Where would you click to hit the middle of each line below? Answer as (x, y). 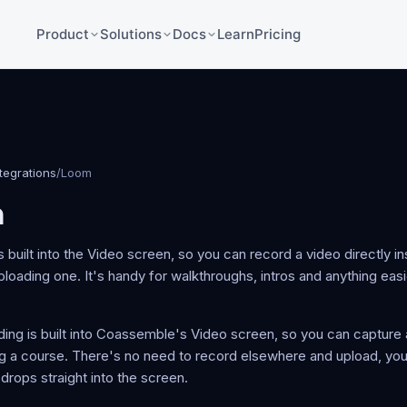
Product (63, 34)
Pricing (278, 34)
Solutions (131, 34)
